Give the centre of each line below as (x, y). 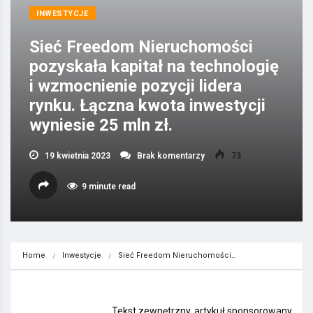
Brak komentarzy (170, 156)
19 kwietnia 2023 (77, 156)
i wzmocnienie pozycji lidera (136, 86)
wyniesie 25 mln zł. (101, 125)
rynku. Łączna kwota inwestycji (147, 105)
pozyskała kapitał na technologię (154, 66)
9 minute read (109, 187)
